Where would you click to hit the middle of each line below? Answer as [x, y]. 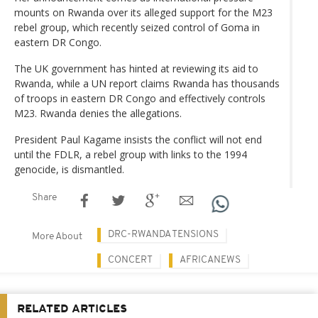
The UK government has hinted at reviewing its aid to [136, 68]
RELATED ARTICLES [72, 309]
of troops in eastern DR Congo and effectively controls [140, 98]
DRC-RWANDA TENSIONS [163, 234]
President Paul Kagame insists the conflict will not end [138, 139]
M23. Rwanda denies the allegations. [98, 113]
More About [57, 236]
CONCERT [130, 260]
